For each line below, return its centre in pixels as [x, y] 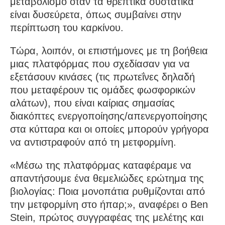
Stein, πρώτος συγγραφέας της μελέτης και [107, 217]
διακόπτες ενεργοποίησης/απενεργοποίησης [109, 116]
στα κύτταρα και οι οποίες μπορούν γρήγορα [109, 129]
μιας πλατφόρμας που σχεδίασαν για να [100, 64]
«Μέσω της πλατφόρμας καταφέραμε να [101, 165]
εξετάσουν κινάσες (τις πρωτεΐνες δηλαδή [102, 77]
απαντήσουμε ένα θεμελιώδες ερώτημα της [107, 178]
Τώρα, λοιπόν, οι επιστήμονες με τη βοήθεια [109, 50]
